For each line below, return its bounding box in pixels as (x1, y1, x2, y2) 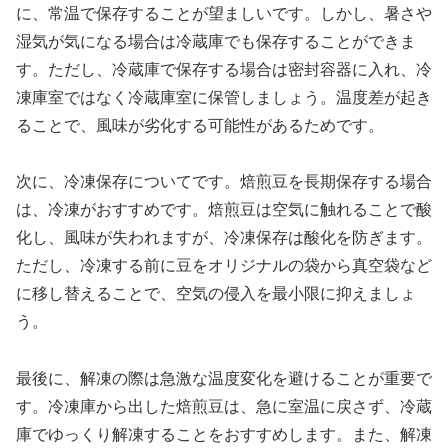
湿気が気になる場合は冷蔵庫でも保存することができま (16, 32, 416, 50)
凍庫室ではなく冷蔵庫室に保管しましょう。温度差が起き (16, 88, 432, 106)
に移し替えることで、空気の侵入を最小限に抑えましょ (16, 285, 416, 303)
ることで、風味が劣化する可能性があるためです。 (16, 116, 384, 134)
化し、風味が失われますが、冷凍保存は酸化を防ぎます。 (16, 229, 432, 247)
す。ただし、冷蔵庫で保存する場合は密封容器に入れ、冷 (16, 60, 432, 78)
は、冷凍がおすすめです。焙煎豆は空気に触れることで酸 (16, 201, 432, 219)
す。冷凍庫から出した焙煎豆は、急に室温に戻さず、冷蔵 (16, 398, 432, 416)
